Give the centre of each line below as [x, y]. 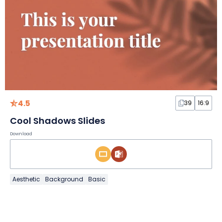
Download [21, 134]
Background [64, 179]
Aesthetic [26, 179]
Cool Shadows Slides [57, 120]
